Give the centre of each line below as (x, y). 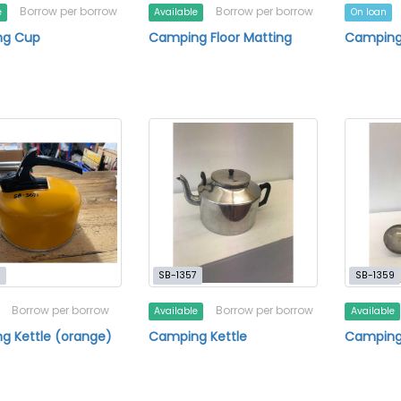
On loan (368, 12)
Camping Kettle (197, 337)
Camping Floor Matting (220, 37)
